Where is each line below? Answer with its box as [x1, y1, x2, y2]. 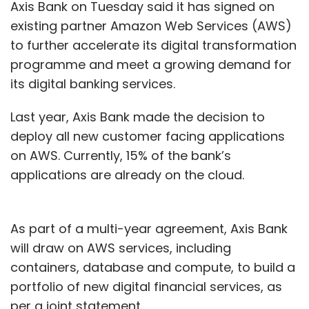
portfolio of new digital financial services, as [10, 278, 282, 295]
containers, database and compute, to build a [10, 259, 295, 276]
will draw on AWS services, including [10, 239, 231, 257]
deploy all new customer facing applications [10, 128, 285, 145]
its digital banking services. [10, 75, 179, 92]
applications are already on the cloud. [10, 166, 248, 183]
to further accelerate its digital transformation [10, 37, 297, 54]
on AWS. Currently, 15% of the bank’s [10, 147, 231, 164]
